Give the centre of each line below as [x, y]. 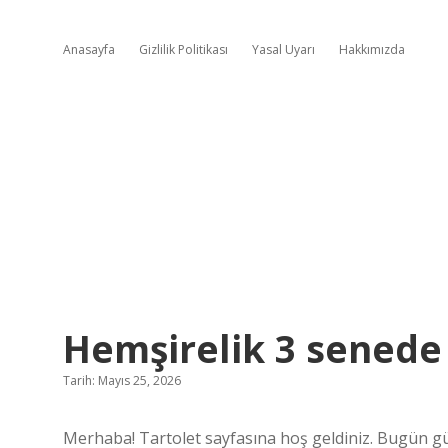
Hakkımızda [372, 49]
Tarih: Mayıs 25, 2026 [122, 380]
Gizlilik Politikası [183, 49]
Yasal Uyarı [283, 49]
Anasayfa [89, 49]
